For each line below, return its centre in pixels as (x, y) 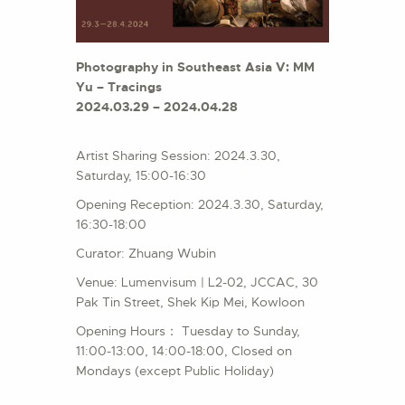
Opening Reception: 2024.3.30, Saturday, (200, 205)
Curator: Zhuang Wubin (146, 254)
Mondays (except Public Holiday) (177, 371)
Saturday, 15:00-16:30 (143, 176)
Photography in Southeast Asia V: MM (195, 67)
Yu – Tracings (119, 87)
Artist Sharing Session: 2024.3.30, (178, 156)
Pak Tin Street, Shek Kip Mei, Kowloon (194, 302)
